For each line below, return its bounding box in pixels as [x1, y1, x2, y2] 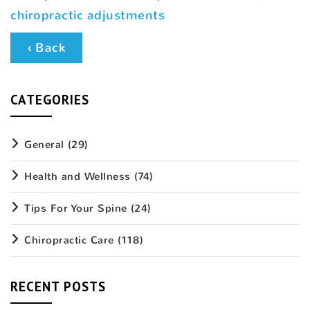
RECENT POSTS [10, 277, 106, 295]
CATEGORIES [10, 91, 89, 108]
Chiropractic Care [24, 232, 114, 247]
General [24, 137, 64, 152]
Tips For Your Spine [24, 201, 127, 215]
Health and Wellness [24, 169, 131, 183]
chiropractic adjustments [10, 6, 165, 24]
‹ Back [28, 39, 65, 56]
